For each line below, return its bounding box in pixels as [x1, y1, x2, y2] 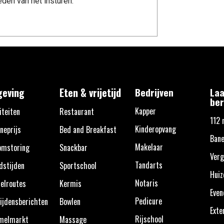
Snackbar [59, 141, 87, 153]
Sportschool [59, 159, 96, 171]
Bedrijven [134, 84, 173, 99]
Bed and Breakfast [59, 123, 116, 135]
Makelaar [134, 140, 163, 153]
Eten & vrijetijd [59, 84, 121, 100]
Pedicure [134, 194, 162, 207]
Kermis [59, 177, 81, 189]
